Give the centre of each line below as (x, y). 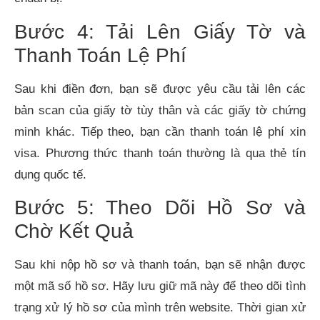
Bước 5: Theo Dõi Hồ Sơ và (160, 208)
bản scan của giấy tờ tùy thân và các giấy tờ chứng (160, 110)
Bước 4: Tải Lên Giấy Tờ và (160, 31)
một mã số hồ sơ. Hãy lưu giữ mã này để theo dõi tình (160, 286)
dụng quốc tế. (50, 174)
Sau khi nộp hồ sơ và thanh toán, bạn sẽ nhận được (160, 265)
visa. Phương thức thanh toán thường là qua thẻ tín (160, 153)
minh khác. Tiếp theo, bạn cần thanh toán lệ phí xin (160, 131)
